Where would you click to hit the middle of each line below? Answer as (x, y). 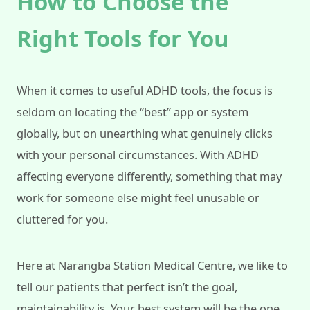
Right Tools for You (123, 39)
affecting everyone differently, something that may (149, 176)
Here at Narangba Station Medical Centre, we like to (152, 266)
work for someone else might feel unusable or (138, 198)
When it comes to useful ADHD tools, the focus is (145, 91)
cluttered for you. (62, 219)
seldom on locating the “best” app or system (133, 112)
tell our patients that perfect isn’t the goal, (127, 287)
